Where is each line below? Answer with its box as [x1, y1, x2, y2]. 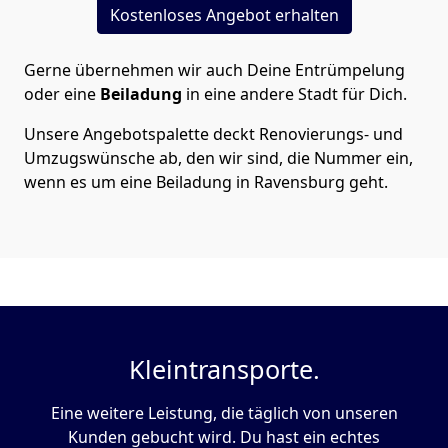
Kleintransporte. [128, 352, 320, 387]
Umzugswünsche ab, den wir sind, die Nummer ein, [24, 147, 413, 170]
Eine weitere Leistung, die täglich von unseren [50, 402, 398, 425]
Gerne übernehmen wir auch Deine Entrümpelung [24, 59, 405, 82]
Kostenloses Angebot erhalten [109, 4, 339, 27]
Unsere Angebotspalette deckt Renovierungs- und [24, 123, 403, 146]
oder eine [24, 83, 100, 106]
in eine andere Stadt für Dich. [182, 83, 407, 106]
